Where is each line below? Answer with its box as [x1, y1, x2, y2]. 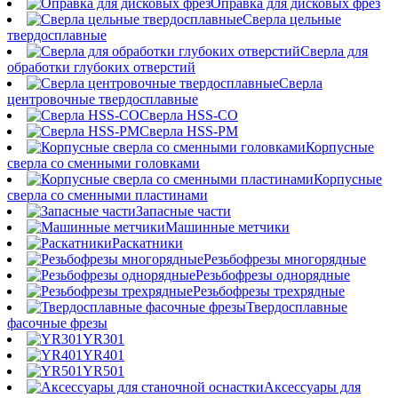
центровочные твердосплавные [7, 92, 198, 107]
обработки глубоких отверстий [7, 60, 195, 75]
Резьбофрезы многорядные [203, 251, 366, 267]
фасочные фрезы [7, 315, 107, 330]
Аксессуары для [264, 379, 361, 394]
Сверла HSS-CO [139, 107, 238, 123]
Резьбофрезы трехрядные [193, 283, 345, 298]
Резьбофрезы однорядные [195, 267, 350, 283]
